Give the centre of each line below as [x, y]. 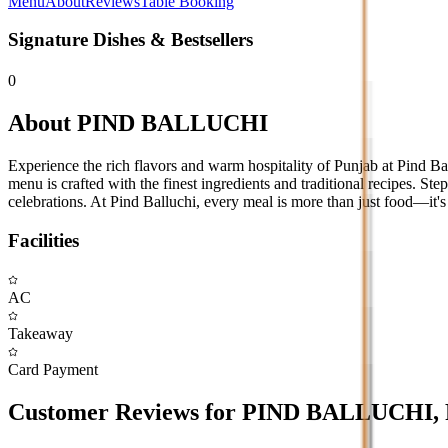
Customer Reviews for [125, 411]
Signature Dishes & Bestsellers [130, 40]
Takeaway [40, 333]
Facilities [43, 241]
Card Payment [53, 369]
